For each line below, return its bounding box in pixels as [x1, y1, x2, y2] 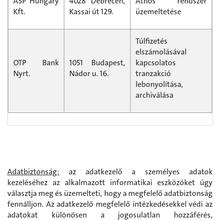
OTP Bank [13, 57, 59, 68]
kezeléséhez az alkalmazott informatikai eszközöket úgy [7, 177, 213, 188]
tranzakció [136, 68, 171, 79]
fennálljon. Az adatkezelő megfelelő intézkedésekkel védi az [7, 198, 213, 209]
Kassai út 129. [69, 6, 113, 17]
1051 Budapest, [69, 57, 125, 68]
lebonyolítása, [136, 79, 183, 90]
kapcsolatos [136, 57, 176, 68]
